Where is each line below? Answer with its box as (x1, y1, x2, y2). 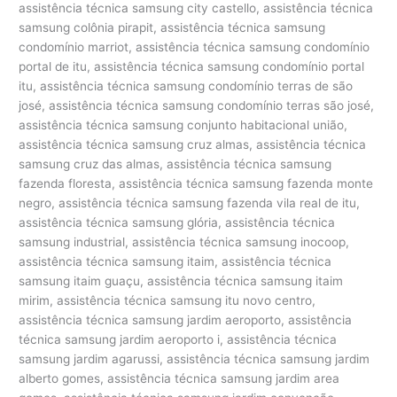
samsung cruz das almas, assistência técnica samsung (19, 156, 332, 171)
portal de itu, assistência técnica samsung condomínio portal (19, 58, 365, 74)
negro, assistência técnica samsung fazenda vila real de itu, (19, 195, 361, 210)
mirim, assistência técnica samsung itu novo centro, (19, 292, 316, 307)
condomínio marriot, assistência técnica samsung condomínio (19, 39, 370, 54)
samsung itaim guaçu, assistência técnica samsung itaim (19, 273, 344, 288)
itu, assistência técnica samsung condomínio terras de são (19, 78, 354, 93)
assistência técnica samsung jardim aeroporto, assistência (19, 312, 353, 327)
